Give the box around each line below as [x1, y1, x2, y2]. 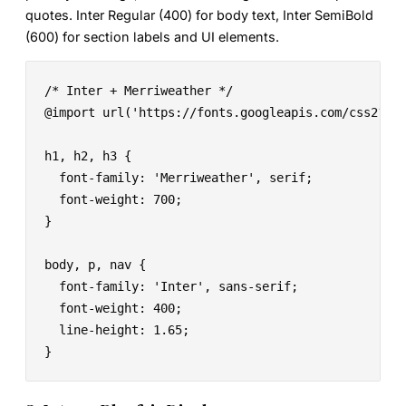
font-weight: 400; [44, 301, 182, 316]
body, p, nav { [44, 257, 146, 273]
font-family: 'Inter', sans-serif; [44, 279, 298, 295]
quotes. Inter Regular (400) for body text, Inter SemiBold [25, 6, 373, 23]
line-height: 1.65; [44, 323, 189, 338]
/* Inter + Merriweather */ [44, 83, 233, 99]
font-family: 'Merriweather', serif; [44, 170, 313, 186]
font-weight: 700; [44, 192, 182, 208]
